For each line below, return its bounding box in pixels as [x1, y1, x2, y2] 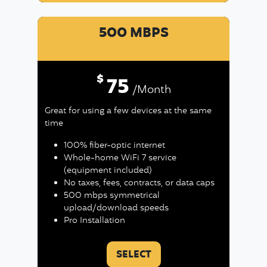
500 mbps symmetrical [63, 190, 160, 202]
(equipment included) [63, 164, 152, 177]
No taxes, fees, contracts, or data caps [63, 177, 215, 190]
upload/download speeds [63, 202, 169, 215]
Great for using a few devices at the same [44, 105, 212, 117]
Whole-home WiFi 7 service [63, 152, 176, 164]
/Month [132, 82, 171, 98]
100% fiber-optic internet [63, 139, 165, 152]
